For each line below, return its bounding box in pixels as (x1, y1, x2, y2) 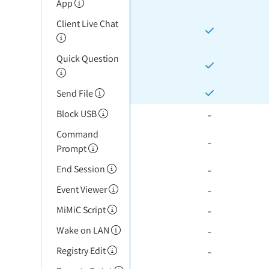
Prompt (56, 142, 88, 155)
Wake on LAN (56, 224, 111, 237)
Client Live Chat (56, 17, 118, 30)
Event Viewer (56, 183, 109, 196)
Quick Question (56, 52, 119, 65)
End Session (56, 163, 107, 175)
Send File (56, 87, 95, 100)
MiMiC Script (56, 204, 107, 216)
